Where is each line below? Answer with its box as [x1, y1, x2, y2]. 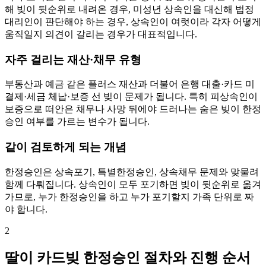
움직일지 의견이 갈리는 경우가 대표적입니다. [5, 28, 197, 39]
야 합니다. [5, 204, 47, 214]
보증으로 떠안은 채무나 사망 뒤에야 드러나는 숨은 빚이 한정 [5, 104, 261, 115]
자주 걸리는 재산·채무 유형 [5, 53, 141, 66]
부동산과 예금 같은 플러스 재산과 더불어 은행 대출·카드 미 [5, 79, 255, 90]
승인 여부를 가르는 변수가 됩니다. [5, 116, 150, 127]
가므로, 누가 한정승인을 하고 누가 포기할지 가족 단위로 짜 [5, 191, 254, 202]
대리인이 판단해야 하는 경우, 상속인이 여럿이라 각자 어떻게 [5, 16, 261, 27]
